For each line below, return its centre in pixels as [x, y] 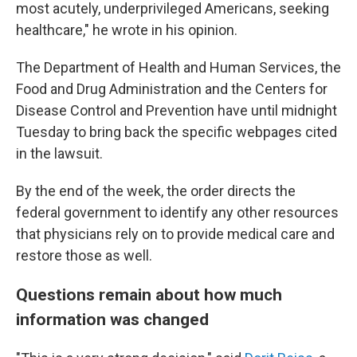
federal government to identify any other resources [177, 212]
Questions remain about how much [149, 294]
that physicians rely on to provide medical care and [175, 234]
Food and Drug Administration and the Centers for [172, 89]
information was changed [112, 319]
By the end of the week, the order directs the [156, 191]
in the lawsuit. [59, 153]
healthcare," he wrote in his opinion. [127, 30]
